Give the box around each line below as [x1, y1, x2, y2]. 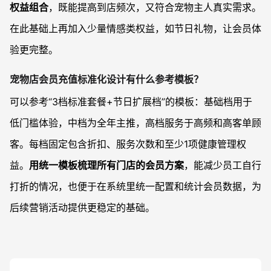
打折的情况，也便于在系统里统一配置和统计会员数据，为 [10, 180, 261, 193]
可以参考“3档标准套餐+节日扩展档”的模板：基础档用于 [10, 96, 252, 108]
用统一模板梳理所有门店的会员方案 [29, 159, 184, 172]
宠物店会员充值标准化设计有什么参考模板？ [10, 73, 203, 86]
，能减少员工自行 [184, 159, 261, 172]
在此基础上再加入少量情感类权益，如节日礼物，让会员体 [10, 22, 261, 34]
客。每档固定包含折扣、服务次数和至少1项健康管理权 [10, 138, 246, 151]
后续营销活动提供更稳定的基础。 [10, 201, 155, 214]
